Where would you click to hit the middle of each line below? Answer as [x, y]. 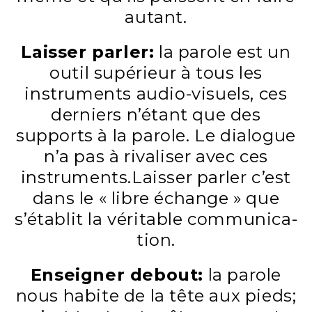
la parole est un [223, 52]
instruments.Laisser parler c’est [156, 177]
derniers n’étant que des [156, 114]
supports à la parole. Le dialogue [156, 135]
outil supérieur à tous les [156, 72]
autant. [156, 17]
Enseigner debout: [117, 274]
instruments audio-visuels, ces [156, 93]
